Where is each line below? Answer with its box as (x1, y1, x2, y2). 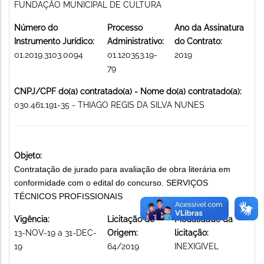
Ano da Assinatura (174, 22, 244, 32)
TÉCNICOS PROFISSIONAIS (14, 191, 123, 201)
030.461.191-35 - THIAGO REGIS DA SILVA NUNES (14, 100, 204, 110)
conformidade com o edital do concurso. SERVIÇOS (14, 177, 208, 187)
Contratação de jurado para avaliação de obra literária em (14, 164, 230, 174)
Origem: (107, 227, 138, 237)
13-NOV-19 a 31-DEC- (14, 227, 97, 237)
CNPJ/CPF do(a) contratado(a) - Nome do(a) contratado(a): (14, 86, 242, 96)
